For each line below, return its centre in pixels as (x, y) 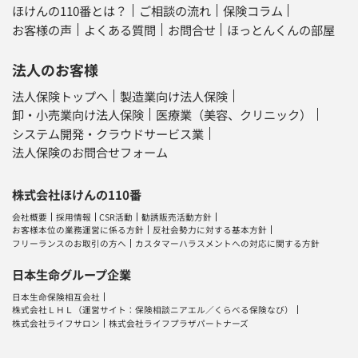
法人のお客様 (56, 69)
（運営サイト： (105, 310)
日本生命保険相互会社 (56, 297)
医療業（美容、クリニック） (233, 115)
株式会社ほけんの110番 (77, 194)
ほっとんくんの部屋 (281, 29)
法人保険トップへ (60, 95)
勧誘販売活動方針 (177, 217)
